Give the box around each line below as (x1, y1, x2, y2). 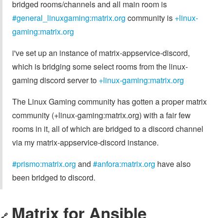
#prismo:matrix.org (12, 158, 76, 169)
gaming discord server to (12, 74, 99, 86)
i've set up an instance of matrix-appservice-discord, (12, 47, 190, 58)
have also (155, 158, 191, 169)
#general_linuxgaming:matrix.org (12, 12, 126, 23)
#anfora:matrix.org (93, 158, 155, 169)
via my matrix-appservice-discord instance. (12, 136, 159, 148)
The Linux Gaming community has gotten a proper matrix (12, 95, 207, 107)
